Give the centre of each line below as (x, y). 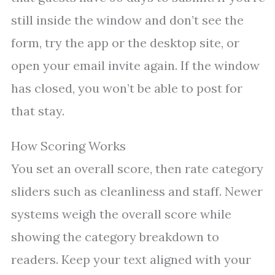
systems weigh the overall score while (121, 214)
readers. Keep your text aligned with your (131, 260)
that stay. (38, 111)
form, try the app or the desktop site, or (125, 43)
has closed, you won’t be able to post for (127, 88)
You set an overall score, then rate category (137, 169)
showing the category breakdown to (115, 237)
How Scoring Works (68, 146)
